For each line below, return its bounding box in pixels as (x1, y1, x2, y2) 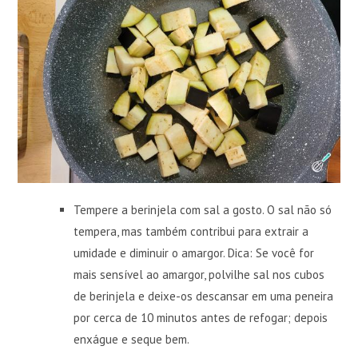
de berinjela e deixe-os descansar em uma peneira (74, 288, 334, 304)
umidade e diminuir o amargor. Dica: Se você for (74, 245, 315, 261)
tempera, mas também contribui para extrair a (74, 223, 309, 239)
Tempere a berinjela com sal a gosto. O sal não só (74, 201, 332, 217)
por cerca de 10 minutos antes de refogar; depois (74, 309, 328, 325)
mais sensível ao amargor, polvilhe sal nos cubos (74, 266, 325, 282)
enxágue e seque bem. (74, 331, 190, 347)
